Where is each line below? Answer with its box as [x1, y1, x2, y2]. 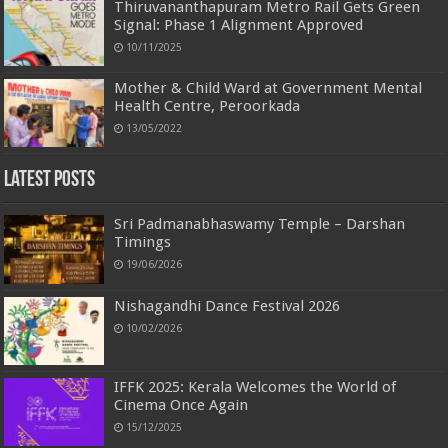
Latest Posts [4, 169, 96, 193]
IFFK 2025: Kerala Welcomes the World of [114, 377, 397, 396]
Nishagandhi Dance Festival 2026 [114, 296, 341, 315]
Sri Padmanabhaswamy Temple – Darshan [114, 215, 406, 234]
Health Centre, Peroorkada [114, 97, 301, 116]
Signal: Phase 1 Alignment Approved [114, 16, 364, 35]
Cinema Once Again [114, 395, 249, 414]
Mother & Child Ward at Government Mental [114, 79, 423, 98]
